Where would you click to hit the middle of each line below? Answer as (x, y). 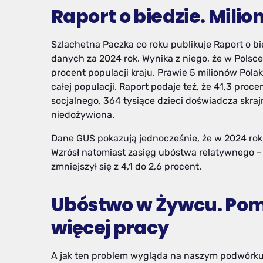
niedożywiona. (83, 115)
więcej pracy (110, 228)
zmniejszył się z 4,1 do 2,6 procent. (126, 167)
